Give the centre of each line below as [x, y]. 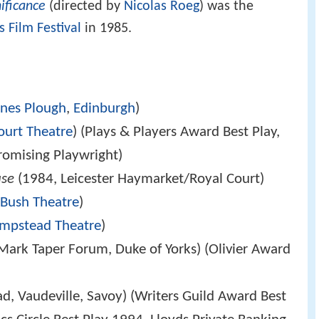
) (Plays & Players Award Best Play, [177, 132]
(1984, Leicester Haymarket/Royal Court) [140, 179]
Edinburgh [105, 109]
